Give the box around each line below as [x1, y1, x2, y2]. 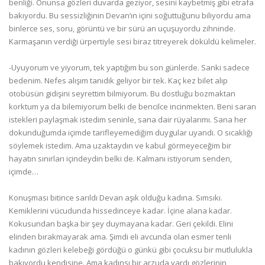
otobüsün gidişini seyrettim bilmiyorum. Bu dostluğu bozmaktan [9, 88, 235, 99]
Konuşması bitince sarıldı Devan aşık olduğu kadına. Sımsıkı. [9, 192, 222, 203]
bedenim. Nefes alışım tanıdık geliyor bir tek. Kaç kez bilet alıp [9, 75, 228, 86]
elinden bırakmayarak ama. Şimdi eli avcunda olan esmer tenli [9, 231, 231, 242]
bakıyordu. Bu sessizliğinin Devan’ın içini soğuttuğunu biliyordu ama [9, 10, 251, 21]
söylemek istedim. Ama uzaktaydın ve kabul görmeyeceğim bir [9, 140, 231, 151]
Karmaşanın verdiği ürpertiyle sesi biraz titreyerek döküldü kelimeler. [9, 36, 256, 47]
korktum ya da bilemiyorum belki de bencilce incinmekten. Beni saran [9, 101, 256, 112]
